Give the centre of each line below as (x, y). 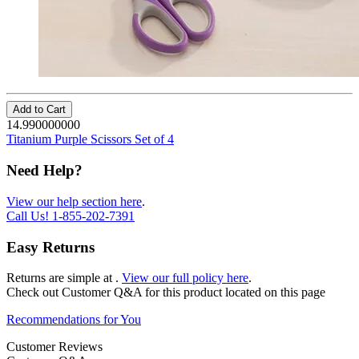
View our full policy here (185, 278)
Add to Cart (39, 110)
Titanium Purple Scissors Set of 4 (90, 139)
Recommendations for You (74, 320)
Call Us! (29, 216)
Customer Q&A (103, 292)
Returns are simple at (61, 278)
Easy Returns (50, 247)
